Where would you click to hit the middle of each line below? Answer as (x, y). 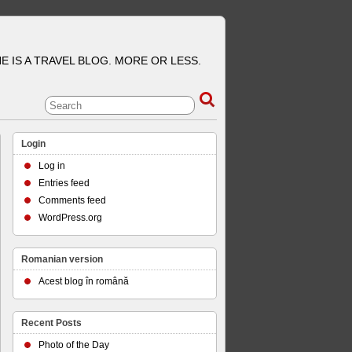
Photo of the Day (74, 345)
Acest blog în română (84, 281)
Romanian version (62, 259)
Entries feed (64, 183)
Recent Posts (51, 323)
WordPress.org (70, 218)
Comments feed (72, 200)
